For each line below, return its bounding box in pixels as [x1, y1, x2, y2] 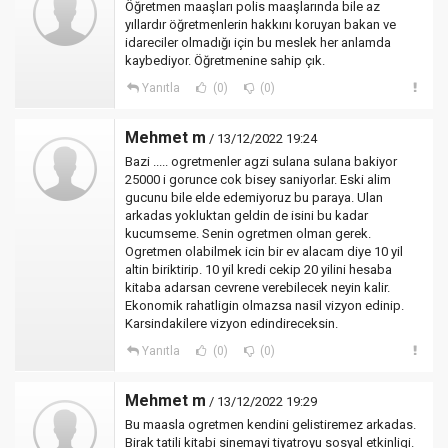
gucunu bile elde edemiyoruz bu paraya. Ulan [125, 190, 383, 205]
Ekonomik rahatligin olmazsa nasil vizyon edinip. [125, 298, 404, 313]
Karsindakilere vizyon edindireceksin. [125, 316, 338, 331]
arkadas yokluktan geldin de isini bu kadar [125, 208, 368, 223]
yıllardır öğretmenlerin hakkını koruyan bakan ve [125, 17, 396, 32]
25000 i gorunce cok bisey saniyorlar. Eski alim [125, 172, 391, 187]
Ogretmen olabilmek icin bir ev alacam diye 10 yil [125, 244, 403, 259]
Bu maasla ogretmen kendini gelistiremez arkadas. [125, 417, 416, 432]
